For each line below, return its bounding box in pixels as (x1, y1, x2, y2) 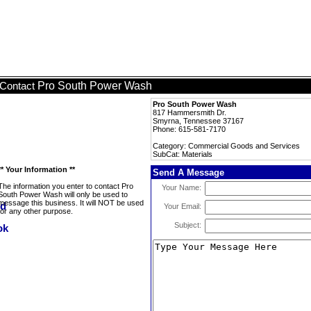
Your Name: (162, 183, 201, 192)
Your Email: (164, 202, 201, 210)
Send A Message (153, 167, 224, 178)
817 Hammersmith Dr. (153, 108, 226, 117)
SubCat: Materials (153, 150, 212, 158)
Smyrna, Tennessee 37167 (153, 117, 244, 125)
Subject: (174, 221, 201, 229)
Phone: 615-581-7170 (153, 125, 226, 133)
